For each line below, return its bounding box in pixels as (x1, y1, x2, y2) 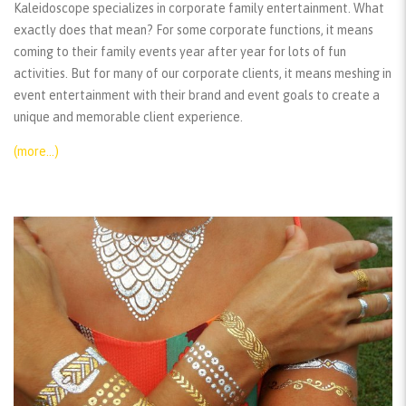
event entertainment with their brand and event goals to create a (14, 87, 380, 102)
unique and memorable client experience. (14, 109, 243, 124)
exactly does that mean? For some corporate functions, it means (14, 22, 373, 37)
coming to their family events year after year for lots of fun (14, 43, 346, 59)
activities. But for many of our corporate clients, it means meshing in (14, 65, 391, 81)
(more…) (14, 143, 59, 159)
